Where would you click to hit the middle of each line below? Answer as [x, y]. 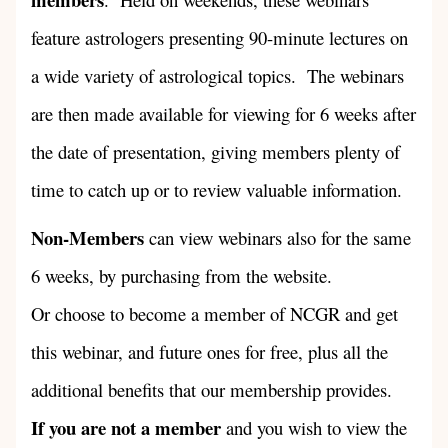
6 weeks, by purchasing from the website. [182, 275]
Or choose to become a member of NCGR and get [215, 313]
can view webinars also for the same [278, 237]
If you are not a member [126, 427]
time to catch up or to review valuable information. [217, 189]
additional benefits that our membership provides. [212, 389]
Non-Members [88, 237]
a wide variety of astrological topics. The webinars [218, 75]
